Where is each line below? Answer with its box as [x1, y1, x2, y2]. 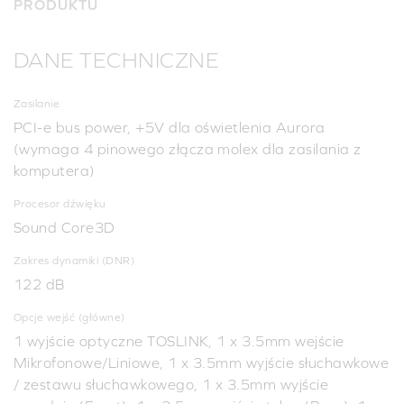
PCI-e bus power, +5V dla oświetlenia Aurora [14, 118, 326, 135]
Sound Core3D [14, 218, 115, 235]
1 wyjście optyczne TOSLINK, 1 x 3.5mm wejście [14, 332, 344, 349]
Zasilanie [14, 96, 60, 110]
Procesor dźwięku [14, 197, 106, 210]
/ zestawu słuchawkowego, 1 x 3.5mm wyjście [14, 375, 329, 392]
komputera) [14, 161, 96, 179]
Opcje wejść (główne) [14, 310, 125, 324]
